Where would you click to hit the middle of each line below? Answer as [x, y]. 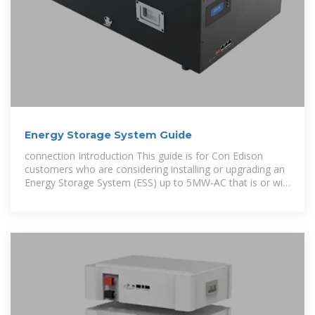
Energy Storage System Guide [108, 135]
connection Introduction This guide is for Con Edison [144, 156]
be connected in [61, 196]
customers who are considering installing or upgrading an [155, 169]
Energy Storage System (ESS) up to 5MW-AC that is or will [156, 182]
